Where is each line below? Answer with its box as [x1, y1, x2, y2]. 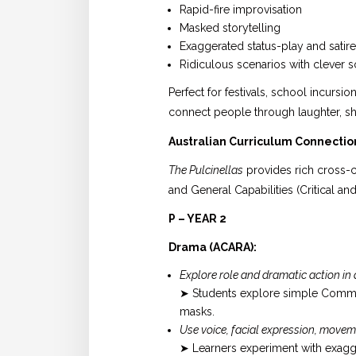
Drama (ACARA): [168, 241, 257, 254]
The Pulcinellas [168, 163, 243, 176]
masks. [180, 305, 215, 319]
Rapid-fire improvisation [180, 3, 302, 17]
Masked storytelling [180, 21, 281, 35]
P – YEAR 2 [168, 212, 226, 225]
